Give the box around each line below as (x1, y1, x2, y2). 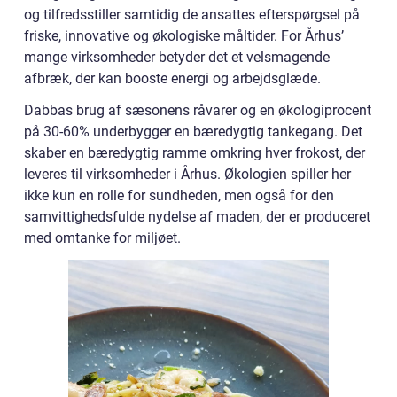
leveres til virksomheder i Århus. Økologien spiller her (24, 166, 351, 183)
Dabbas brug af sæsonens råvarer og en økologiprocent (24, 102, 371, 120)
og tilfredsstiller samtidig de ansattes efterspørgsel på (24, 6, 360, 24)
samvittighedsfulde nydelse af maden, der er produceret (24, 208, 370, 226)
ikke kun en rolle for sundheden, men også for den (24, 187, 334, 205)
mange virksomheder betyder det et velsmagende (24, 49, 330, 66)
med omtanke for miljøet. (24, 230, 181, 247)
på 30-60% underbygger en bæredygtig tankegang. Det (24, 123, 362, 141)
